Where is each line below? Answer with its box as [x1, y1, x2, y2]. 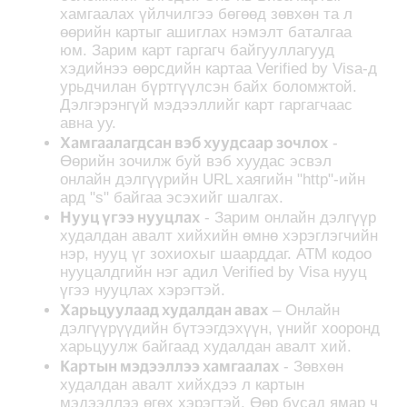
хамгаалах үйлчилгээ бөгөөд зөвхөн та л [60, 5, 353, 23]
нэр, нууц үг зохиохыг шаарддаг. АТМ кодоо [60, 244, 372, 263]
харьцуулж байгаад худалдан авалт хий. [60, 337, 357, 355]
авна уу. [60, 114, 122, 132]
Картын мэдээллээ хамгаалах [60, 355, 280, 374]
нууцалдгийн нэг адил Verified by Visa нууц [60, 263, 368, 281]
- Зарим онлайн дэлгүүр [200, 208, 377, 226]
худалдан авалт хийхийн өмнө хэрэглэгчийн [60, 226, 379, 244]
